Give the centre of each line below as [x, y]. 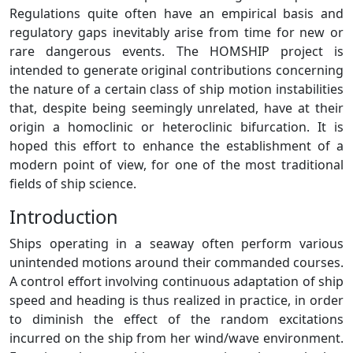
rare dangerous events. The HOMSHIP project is [176, 51]
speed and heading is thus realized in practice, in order [176, 300]
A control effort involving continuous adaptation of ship [176, 281]
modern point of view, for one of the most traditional [176, 164]
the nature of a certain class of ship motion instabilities [176, 89]
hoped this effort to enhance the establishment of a [176, 145]
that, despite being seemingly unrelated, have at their [176, 108]
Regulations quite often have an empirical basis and [176, 13]
